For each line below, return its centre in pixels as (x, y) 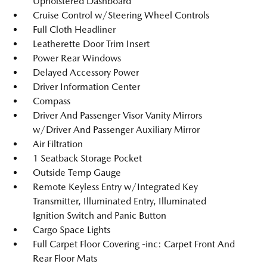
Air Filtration (58, 144)
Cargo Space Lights (72, 230)
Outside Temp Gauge (77, 173)
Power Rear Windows (77, 58)
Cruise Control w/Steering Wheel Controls (121, 15)
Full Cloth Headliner (74, 30)
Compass (52, 101)
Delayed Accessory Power (86, 72)
